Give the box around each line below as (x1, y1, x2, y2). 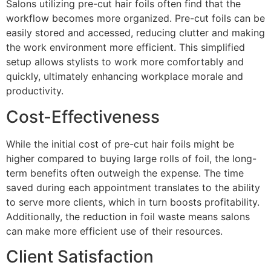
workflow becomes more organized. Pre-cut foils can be (6, 12, 265, 25)
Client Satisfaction (6, 246, 154, 267)
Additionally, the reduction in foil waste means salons (6, 210, 250, 223)
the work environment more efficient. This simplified (6, 41, 245, 54)
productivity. (6, 85, 64, 97)
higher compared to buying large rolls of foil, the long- (6, 152, 256, 165)
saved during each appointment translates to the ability (6, 181, 260, 194)
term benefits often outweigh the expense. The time (6, 166, 244, 179)
